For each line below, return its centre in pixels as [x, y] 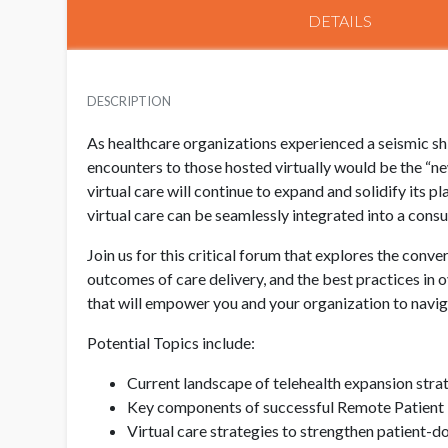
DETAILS [339, 20]
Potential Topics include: [171, 342]
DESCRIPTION [129, 100]
